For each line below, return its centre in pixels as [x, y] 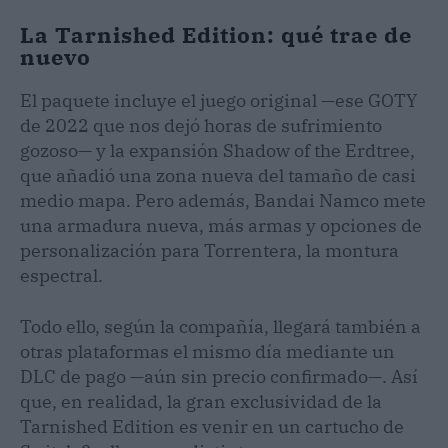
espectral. [61, 275]
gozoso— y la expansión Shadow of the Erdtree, [217, 150]
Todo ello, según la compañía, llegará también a [220, 326]
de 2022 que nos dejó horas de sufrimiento [201, 125]
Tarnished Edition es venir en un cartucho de [212, 426]
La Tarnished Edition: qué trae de [216, 34]
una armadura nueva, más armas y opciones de [221, 225]
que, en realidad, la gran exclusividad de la [201, 401]
